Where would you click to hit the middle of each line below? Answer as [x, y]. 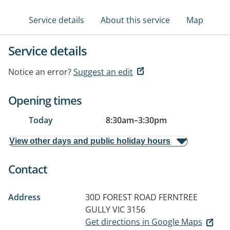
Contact [28, 169]
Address [24, 197]
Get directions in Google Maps [144, 222]
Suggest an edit [103, 72]
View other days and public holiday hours [90, 141]
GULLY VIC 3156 [115, 209]
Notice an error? [40, 72]
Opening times [45, 100]
